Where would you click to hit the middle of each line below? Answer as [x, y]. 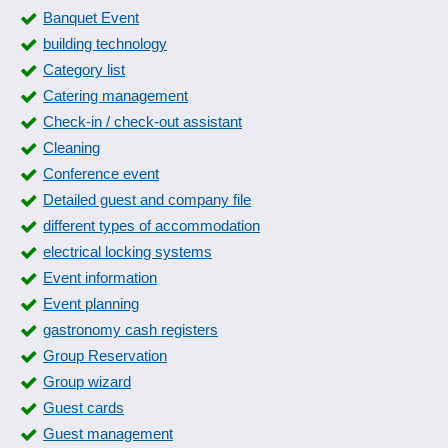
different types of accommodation [151, 225]
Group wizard [87, 381]
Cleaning [71, 147]
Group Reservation [105, 355]
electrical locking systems [127, 251]
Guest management [108, 433]
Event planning [91, 303]
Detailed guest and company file [147, 199]
